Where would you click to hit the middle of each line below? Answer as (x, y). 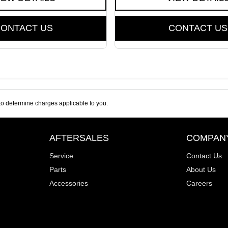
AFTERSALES (79, 138)
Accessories (68, 183)
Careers (199, 183)
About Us (201, 170)
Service (61, 156)
